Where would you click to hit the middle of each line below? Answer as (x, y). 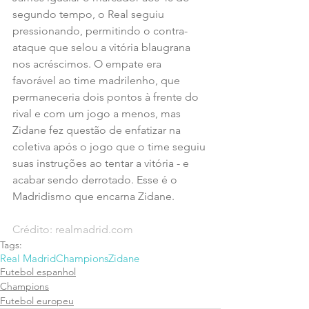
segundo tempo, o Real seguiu (90, 14)
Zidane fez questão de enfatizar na (98, 130)
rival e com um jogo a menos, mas (98, 113)
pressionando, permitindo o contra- (100, 30)
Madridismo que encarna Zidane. (93, 196)
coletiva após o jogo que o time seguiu (110, 146)
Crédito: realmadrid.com (73, 229)
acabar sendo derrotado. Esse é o (96, 179)
